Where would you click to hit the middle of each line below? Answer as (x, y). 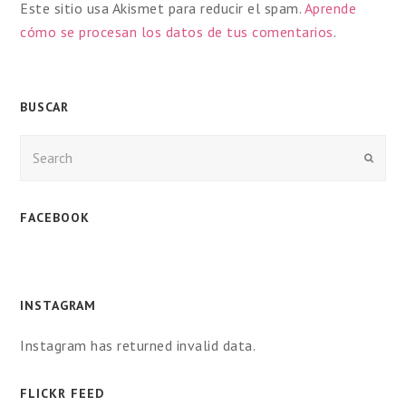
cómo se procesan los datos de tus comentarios (177, 32)
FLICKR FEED (63, 393)
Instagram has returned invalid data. (138, 345)
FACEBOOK (55, 217)
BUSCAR (45, 107)
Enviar (386, 157)
